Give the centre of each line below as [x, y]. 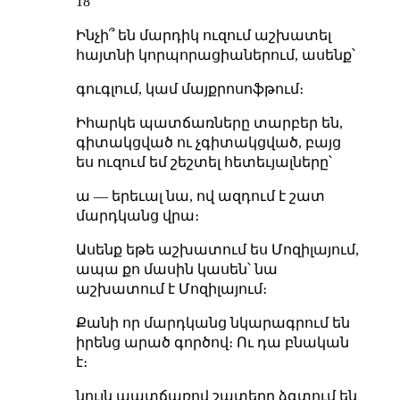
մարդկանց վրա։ [137, 215]
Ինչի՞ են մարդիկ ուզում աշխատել [203, 35]
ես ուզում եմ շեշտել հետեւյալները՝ [204, 162]
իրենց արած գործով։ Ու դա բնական [212, 342]
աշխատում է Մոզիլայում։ [171, 288]
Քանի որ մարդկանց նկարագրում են [212, 322]
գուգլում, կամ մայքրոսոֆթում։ [189, 88]
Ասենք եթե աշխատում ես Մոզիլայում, [217, 249]
